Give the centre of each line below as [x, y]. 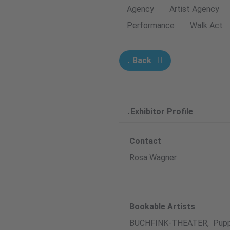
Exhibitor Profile [162, 111]
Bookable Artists [162, 206]
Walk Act [206, 25]
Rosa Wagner [153, 157]
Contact [145, 141]
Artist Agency [194, 9]
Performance [151, 25]
